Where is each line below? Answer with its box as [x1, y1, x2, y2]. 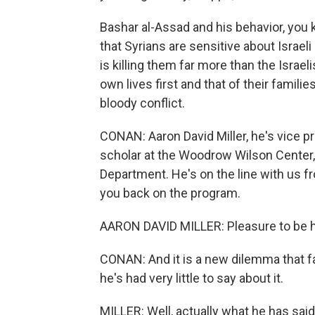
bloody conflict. [100, 96, 185, 110]
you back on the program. [100, 186, 240, 200]
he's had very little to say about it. [100, 271, 283, 285]
